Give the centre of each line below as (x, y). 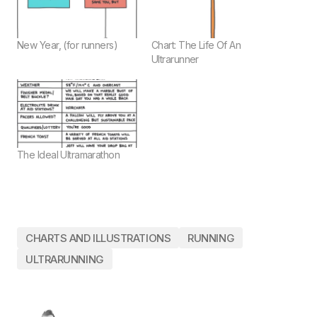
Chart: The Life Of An (196, 45)
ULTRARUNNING (65, 259)
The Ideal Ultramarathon (69, 155)
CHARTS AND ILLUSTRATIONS (98, 238)
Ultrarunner (175, 59)
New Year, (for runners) (68, 45)
